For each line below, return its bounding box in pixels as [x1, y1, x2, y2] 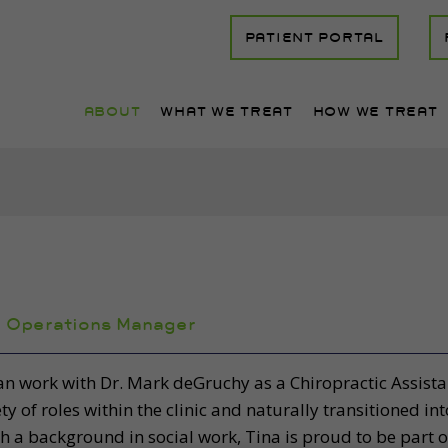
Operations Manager [5, 313, 196, 335]
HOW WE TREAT [312, 103, 438, 120]
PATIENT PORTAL [244, 29, 384, 46]
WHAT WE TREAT [160, 103, 293, 120]
